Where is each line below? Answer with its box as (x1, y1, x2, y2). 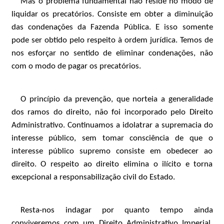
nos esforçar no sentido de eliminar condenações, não (11, 49, 213, 57)
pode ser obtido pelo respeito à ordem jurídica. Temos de (11, 36, 213, 44)
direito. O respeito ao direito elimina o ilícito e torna (11, 160, 213, 168)
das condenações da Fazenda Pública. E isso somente (11, 23, 213, 31)
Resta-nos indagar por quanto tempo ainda (20, 206, 213, 214)
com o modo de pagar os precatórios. (11, 62, 141, 70)
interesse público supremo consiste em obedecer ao (11, 147, 213, 155)
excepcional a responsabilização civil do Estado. (11, 173, 175, 181)
